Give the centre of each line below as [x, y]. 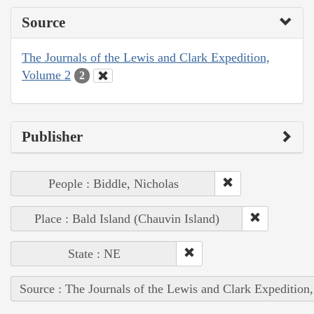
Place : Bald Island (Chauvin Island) [127, 219]
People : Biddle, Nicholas [113, 184]
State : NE [94, 254]
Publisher [52, 137]
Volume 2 [46, 75]
